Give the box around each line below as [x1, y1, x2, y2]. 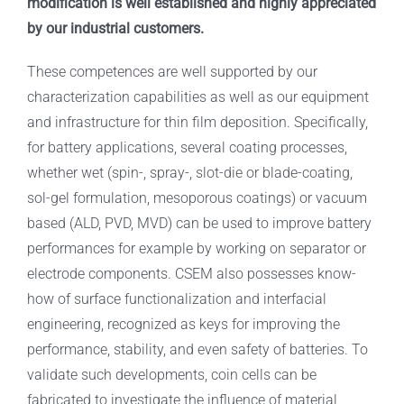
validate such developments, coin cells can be [26, 366, 317, 384]
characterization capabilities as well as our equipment [26, 88, 369, 106]
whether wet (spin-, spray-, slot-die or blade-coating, [26, 164, 353, 182]
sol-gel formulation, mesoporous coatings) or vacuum [26, 189, 367, 207]
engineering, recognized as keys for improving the [26, 316, 340, 334]
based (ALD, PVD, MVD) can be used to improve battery [26, 215, 372, 233]
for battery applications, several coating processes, [26, 139, 347, 157]
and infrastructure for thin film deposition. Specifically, [26, 114, 368, 132]
